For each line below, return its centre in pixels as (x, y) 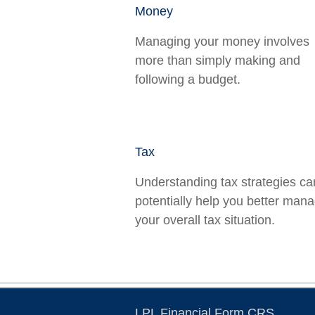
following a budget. (188, 79)
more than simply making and (218, 60)
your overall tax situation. (205, 220)
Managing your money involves (222, 41)
